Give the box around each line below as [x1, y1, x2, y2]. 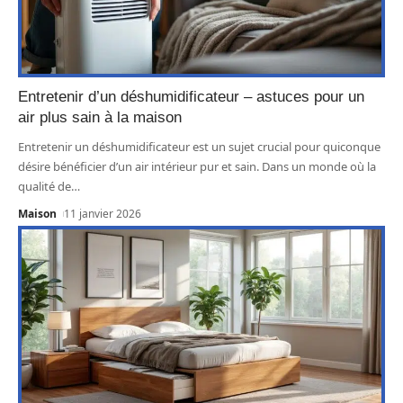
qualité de [18, 177, 71, 194]
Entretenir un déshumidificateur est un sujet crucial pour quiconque [18, 138, 381, 155]
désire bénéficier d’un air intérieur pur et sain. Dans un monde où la [18, 157, 376, 175]
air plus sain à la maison [18, 108, 182, 126]
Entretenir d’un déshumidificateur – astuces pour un [18, 87, 364, 105]
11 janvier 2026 [64, 205, 142, 221]
